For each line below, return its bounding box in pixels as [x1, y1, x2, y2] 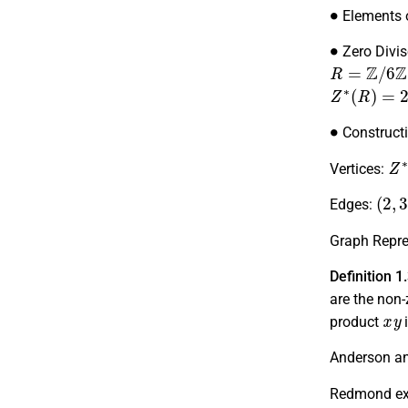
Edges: [330, 196, 376, 214]
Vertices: [330, 159, 388, 178]
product [330, 312, 382, 331]
